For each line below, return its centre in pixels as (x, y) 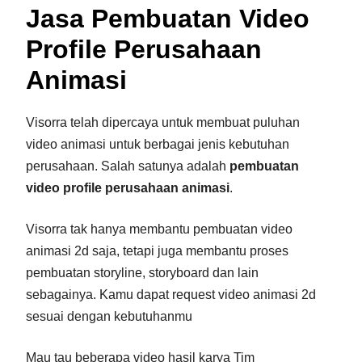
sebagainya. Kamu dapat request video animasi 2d (171, 294)
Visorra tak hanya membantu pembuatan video (159, 229)
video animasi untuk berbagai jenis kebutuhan (158, 144)
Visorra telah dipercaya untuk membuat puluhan (163, 122)
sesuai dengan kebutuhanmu (109, 316)
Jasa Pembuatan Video (168, 18)
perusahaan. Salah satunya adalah (128, 166)
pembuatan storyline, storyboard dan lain (142, 272)
